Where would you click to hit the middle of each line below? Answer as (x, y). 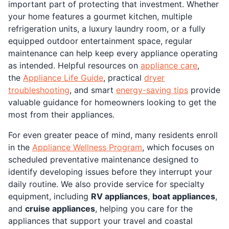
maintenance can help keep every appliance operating (113, 53)
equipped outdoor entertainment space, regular (100, 41)
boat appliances (184, 196)
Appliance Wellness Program (87, 147)
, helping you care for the (144, 208)
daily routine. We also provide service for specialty (106, 184)
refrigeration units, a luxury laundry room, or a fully (107, 28)
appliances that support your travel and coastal (100, 221)
